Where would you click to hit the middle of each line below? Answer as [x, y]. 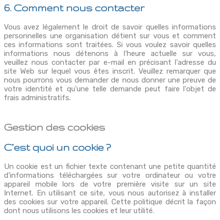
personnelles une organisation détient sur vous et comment [110, 36]
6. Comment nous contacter [74, 8]
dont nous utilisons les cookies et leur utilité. [79, 211]
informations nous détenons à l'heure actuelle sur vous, [110, 53]
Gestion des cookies [55, 127]
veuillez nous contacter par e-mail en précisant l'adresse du [110, 62]
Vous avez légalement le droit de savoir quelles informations [110, 27]
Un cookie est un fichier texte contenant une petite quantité [110, 167]
